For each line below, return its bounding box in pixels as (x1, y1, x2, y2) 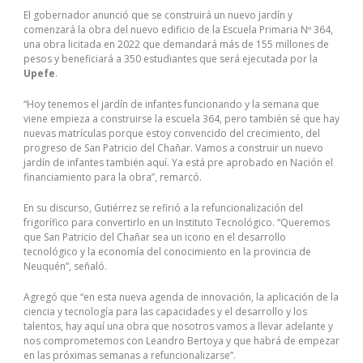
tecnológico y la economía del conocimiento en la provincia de (23, 244, 311, 258)
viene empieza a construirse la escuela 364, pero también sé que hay (23, 111, 340, 126)
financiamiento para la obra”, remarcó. (23, 169, 202, 184)
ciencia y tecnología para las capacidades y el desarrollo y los (23, 304, 307, 318)
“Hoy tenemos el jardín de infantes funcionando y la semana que (23, 96, 319, 111)
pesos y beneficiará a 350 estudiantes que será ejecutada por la (23, 51, 318, 66)
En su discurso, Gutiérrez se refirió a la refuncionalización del (23, 200, 303, 215)
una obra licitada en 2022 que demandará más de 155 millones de (23, 36, 329, 51)
